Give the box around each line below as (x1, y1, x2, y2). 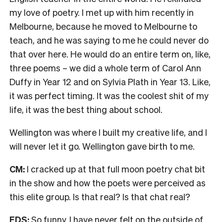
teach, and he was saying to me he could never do (9, 34, 209, 46)
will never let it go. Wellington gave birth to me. (9, 140, 195, 152)
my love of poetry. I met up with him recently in (9, 6, 194, 18)
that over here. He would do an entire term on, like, (9, 48, 211, 59)
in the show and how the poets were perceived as (9, 176, 206, 188)
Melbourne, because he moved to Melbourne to (9, 20, 197, 32)
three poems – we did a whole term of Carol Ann (9, 61, 201, 73)
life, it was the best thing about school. (9, 103, 163, 115)
